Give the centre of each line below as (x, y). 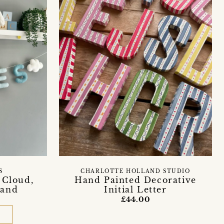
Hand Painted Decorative (135, 180)
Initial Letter (135, 189)
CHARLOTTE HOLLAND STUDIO (135, 171)
